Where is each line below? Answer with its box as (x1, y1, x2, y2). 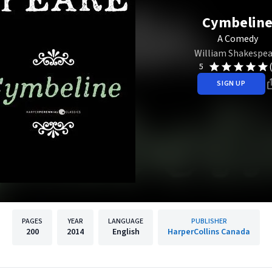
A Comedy (217, 32, 258, 46)
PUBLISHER (191, 216, 227, 226)
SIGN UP (217, 78, 246, 89)
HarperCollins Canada (168, 226, 250, 238)
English (112, 226, 140, 238)
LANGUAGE (108, 216, 143, 226)
